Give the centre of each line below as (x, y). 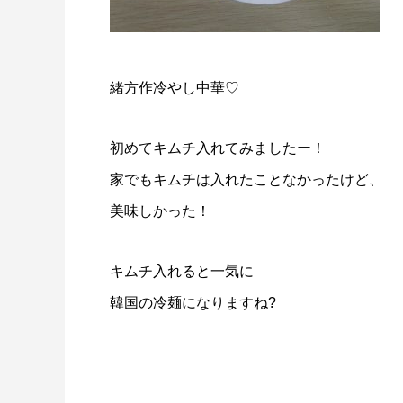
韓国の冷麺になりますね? (193, 303)
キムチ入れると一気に (182, 271)
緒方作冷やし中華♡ (175, 88)
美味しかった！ (160, 211)
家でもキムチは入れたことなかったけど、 (246, 179)
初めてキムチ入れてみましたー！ (218, 148)
